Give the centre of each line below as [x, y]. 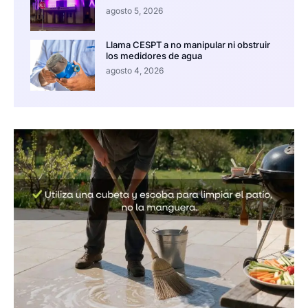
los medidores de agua [154, 56]
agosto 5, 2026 [134, 11]
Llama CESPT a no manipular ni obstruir [188, 45]
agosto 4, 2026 [134, 71]
